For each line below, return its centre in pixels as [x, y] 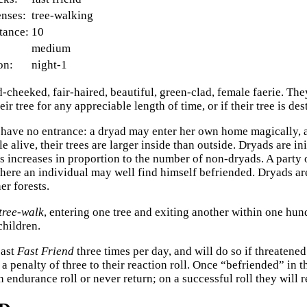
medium [51, 48]
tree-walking [63, 15]
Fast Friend [46, 251]
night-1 [50, 64]
